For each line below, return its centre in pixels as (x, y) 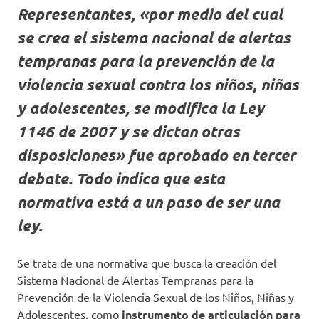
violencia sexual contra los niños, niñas (158, 84)
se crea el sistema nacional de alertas (154, 37)
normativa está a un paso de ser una (148, 202)
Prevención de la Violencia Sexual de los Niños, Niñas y (156, 297)
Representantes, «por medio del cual (150, 14)
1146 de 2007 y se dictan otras (129, 131)
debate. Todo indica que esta (121, 178)
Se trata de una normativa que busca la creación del (147, 263)
